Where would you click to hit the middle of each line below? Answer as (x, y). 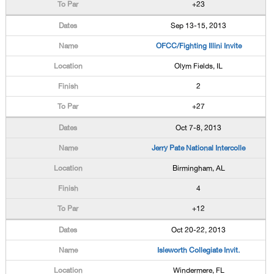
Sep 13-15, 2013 (199, 26)
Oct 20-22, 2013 (199, 230)
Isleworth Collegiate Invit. (199, 250)
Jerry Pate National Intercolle (199, 148)
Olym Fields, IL (199, 66)
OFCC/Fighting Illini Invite (198, 46)
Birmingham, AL (198, 168)
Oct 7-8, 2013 (199, 128)
